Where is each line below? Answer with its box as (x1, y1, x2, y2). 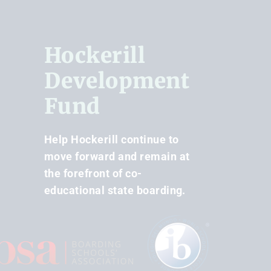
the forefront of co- (44, 166, 142, 180)
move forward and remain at (44, 149, 190, 163)
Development (44, 67, 190, 94)
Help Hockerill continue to (44, 132, 179, 146)
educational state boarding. (44, 183, 186, 197)
